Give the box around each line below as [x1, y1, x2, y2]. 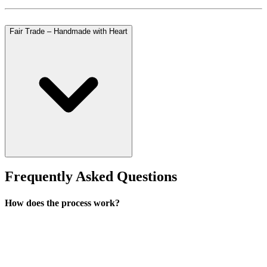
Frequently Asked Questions [5, 169, 177, 185]
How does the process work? [5, 197, 120, 208]
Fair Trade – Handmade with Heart [10, 26, 128, 36]
